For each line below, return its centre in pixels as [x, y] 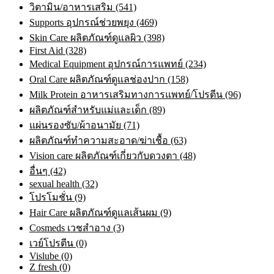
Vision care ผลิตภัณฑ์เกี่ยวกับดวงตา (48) [113, 156]
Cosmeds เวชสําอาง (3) [77, 228]
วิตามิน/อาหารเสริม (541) [83, 7]
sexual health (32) [64, 184]
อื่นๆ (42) [48, 171]
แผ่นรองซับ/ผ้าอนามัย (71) [84, 125]
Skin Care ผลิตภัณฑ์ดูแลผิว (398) [97, 38]
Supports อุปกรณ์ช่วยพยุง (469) [93, 23]
